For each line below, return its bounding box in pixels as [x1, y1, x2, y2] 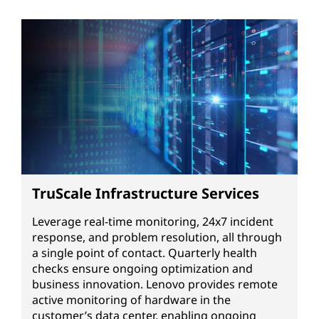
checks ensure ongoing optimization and [32, 261, 253, 277]
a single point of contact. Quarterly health [32, 245, 257, 261]
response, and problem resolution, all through [32, 229, 282, 246]
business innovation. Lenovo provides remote [32, 276, 278, 293]
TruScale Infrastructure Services [32, 184, 259, 204]
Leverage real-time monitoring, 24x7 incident [32, 214, 273, 230]
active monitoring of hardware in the [32, 292, 231, 308]
